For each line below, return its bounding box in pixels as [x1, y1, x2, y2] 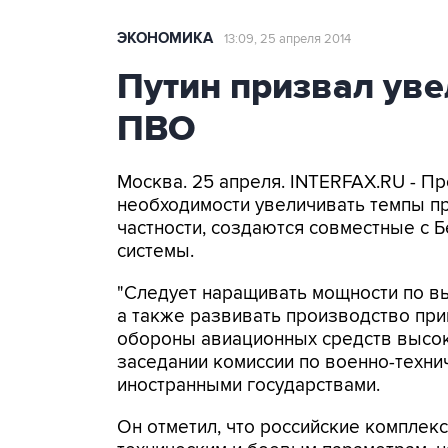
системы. [117, 240, 194, 263]
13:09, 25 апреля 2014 [224, 31, 351, 47]
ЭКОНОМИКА [117, 29, 213, 48]
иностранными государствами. [117, 374, 380, 397]
